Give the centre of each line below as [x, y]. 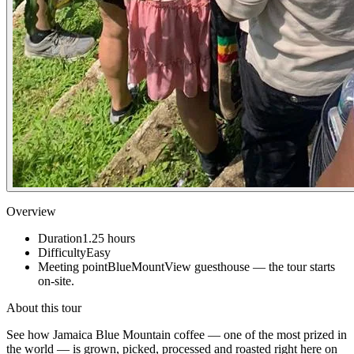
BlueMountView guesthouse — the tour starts [221, 266]
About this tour [44, 307]
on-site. [56, 281]
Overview [31, 211]
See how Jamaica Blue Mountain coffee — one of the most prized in [177, 334]
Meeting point [73, 266]
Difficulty [62, 252]
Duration [60, 238]
